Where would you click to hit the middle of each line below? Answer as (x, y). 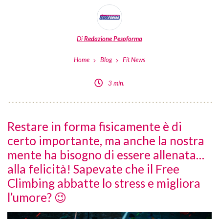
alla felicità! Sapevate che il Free (93, 169)
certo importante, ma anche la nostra (106, 140)
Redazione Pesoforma (113, 38)
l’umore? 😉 (37, 197)
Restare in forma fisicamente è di (95, 126)
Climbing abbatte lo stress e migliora (104, 183)
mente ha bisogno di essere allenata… (106, 154)
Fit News (134, 60)
